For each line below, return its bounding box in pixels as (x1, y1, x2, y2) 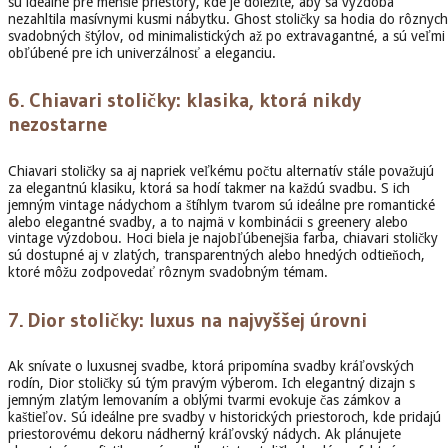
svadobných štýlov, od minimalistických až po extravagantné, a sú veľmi (8, 27, 445, 44)
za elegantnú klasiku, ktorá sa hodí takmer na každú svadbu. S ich (8, 179, 410, 196)
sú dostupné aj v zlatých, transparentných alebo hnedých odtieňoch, (8, 246, 425, 263)
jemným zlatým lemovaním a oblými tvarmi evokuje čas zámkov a (8, 392, 401, 409)
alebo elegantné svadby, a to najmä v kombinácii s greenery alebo (8, 213, 408, 230)
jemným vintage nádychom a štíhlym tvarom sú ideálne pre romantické (8, 196, 435, 213)
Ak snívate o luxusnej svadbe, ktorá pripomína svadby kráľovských (8, 358, 414, 375)
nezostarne (8, 112, 107, 137)
